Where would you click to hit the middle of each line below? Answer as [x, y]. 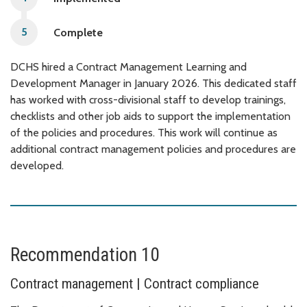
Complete [78, 32]
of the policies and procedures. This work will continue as [144, 133]
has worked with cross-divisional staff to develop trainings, [148, 100]
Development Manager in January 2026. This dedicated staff [153, 84]
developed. [37, 166]
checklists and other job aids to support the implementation [150, 116]
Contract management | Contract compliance [135, 284]
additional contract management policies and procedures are [153, 149]
